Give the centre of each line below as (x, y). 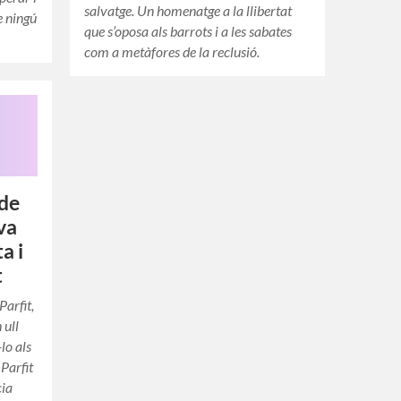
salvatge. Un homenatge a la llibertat (188, 11)
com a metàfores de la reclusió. (172, 52)
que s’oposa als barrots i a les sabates (188, 31)
